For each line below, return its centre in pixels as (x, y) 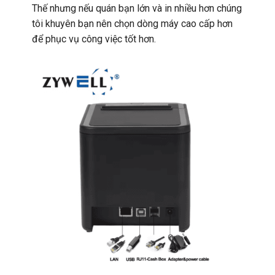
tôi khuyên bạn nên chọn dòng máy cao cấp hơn (132, 24)
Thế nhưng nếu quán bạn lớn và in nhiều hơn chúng (137, 9)
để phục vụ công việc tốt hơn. (94, 39)
